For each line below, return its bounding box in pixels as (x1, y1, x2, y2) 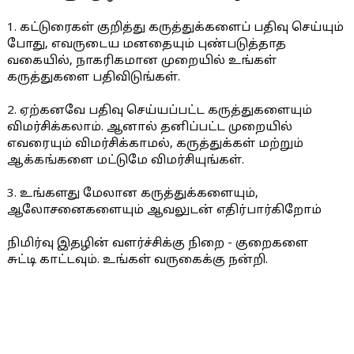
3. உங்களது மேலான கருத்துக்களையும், (6, 186, 258, 201)
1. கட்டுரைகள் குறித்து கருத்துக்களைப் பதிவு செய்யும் (6, 20, 344, 36)
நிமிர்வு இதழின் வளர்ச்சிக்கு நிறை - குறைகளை (6, 235, 308, 251)
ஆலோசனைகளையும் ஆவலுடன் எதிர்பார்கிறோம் (6, 202, 322, 218)
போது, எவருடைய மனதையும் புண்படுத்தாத (6, 36, 286, 52)
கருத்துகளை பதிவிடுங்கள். (6, 70, 180, 85)
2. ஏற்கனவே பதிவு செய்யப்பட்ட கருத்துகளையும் (6, 103, 312, 119)
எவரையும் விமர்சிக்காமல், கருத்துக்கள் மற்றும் (6, 136, 303, 152)
